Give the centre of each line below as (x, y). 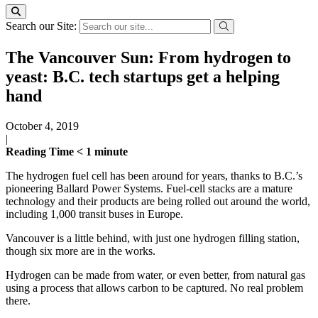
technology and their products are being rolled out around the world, (158, 201)
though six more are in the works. (81, 251)
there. (18, 300)
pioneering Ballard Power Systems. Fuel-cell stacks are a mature (149, 188)
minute (111, 151)
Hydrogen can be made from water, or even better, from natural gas (155, 275)
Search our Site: (43, 26)
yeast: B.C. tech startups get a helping (143, 76)
